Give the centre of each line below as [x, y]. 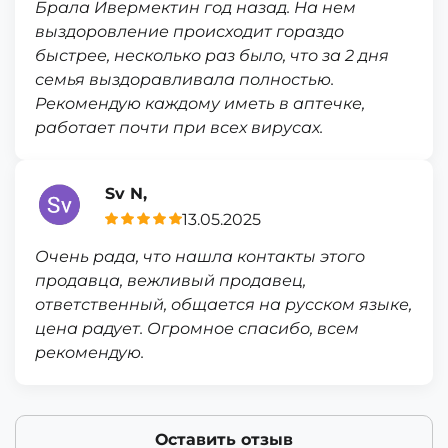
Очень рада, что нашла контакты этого [200, 256]
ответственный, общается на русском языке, [223, 304]
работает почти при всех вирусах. [179, 127]
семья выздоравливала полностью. [184, 79]
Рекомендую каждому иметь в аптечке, [200, 103]
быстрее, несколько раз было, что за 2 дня [212, 55]
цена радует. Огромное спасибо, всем [197, 328]
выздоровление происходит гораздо [189, 31]
